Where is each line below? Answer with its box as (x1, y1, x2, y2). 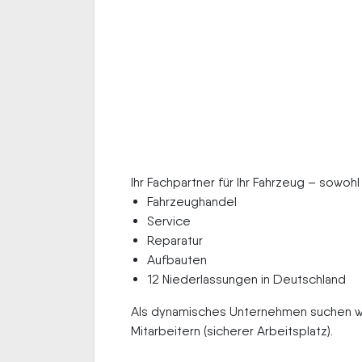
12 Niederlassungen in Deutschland (147, 271, 346, 287)
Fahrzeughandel (147, 194, 237, 209)
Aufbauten (147, 252, 207, 267)
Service (147, 213, 191, 229)
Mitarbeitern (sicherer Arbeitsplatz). (131, 323, 333, 339)
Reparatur (147, 233, 203, 248)
